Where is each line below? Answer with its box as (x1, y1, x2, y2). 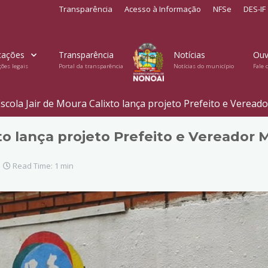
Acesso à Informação (124, 4, 201, 14)
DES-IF (243, 4, 266, 14)
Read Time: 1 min (11, 160, 74, 171)
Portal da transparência (59, 62, 124, 70)
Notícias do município (173, 62, 234, 70)
